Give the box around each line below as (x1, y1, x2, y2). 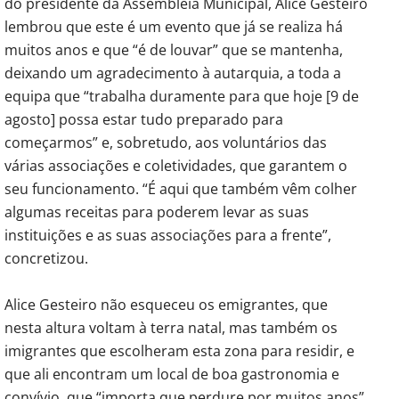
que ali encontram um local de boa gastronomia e (4, 363, 339, 384)
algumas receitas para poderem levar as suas (4, 201, 309, 222)
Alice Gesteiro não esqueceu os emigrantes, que (4, 294, 328, 314)
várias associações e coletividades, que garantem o (4, 155, 347, 175)
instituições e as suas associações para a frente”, (4, 224, 331, 245)
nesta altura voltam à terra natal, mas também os (4, 317, 338, 338)
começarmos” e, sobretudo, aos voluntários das (4, 132, 327, 152)
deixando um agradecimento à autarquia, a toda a (4, 62, 341, 83)
